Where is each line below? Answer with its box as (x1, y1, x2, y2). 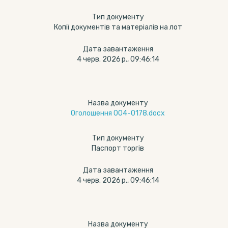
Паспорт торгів (92, 144, 144, 153)
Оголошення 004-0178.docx (71, 109, 165, 118)
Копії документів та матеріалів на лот (53, 23, 182, 32)
